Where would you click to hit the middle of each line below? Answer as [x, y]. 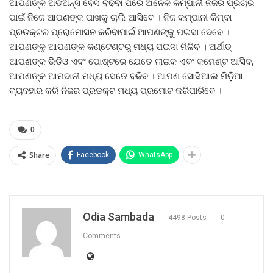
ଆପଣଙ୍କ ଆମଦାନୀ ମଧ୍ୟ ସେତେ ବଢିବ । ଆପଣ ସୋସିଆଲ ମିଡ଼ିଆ [126, 75]
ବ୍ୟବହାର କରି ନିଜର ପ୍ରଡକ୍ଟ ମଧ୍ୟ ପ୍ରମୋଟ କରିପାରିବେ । [115, 90]
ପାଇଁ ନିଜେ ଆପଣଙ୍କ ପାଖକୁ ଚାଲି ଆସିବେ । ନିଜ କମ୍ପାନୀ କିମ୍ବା [120, 17]
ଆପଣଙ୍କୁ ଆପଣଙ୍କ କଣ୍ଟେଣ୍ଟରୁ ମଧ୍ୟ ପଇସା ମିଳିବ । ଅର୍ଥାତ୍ [120, 46]
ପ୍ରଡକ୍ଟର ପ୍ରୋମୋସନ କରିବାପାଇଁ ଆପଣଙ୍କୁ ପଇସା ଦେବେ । [119, 31]
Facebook [93, 154]
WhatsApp [155, 154]
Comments [102, 236]
